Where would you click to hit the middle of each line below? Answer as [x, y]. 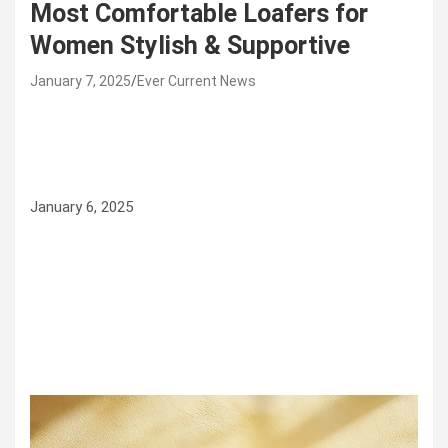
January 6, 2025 [81, 207]
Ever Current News [196, 81]
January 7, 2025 [80, 81]
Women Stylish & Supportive [190, 46]
